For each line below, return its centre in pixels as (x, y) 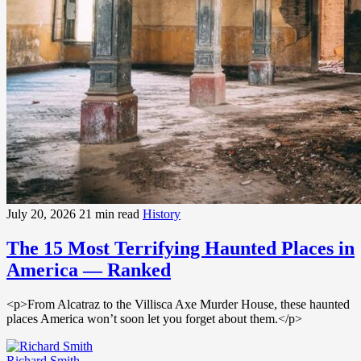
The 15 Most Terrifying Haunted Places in (180, 248)
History (162, 214)
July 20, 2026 (43, 214)
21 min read (111, 214)
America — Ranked (89, 270)
